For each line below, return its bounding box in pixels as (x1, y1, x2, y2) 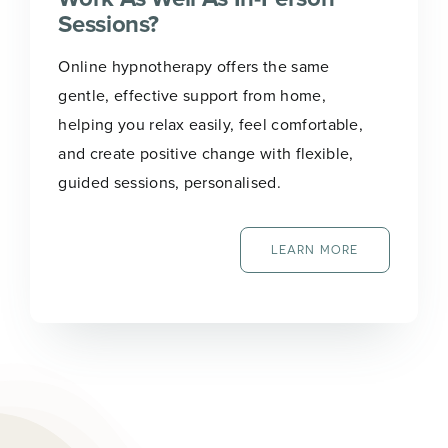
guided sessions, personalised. (58, 170, 281, 193)
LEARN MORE (270, 242, 359, 257)
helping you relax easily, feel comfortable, (58, 112, 364, 135)
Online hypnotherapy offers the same (58, 54, 330, 77)
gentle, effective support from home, (58, 83, 326, 106)
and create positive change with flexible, (58, 141, 354, 164)
